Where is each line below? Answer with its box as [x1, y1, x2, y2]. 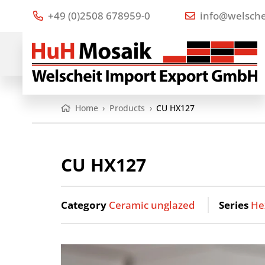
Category [61, 198, 107, 212]
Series [219, 198, 249, 212]
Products [109, 102, 145, 114]
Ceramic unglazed [109, 198, 196, 212]
